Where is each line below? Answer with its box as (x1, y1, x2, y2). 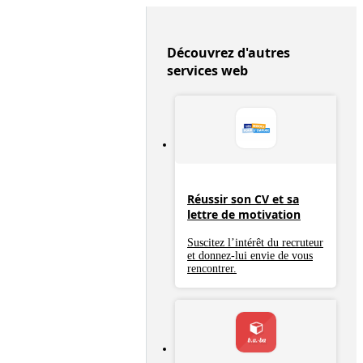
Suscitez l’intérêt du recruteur (187, 237, 323, 250)
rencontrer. (187, 263, 237, 275)
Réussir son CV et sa (187, 190, 299, 207)
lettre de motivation (187, 206, 301, 222)
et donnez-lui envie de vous (187, 250, 313, 263)
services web (167, 62, 248, 79)
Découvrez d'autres (167, 44, 290, 62)
